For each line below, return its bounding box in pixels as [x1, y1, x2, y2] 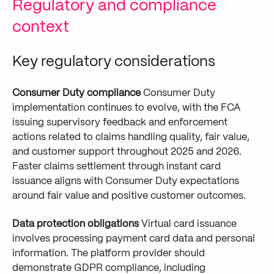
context [12, 20, 69, 35]
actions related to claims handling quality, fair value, [12, 132, 250, 142]
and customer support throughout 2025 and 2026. [12, 147, 242, 157]
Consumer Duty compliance [12, 88, 141, 98]
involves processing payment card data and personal [12, 234, 255, 244]
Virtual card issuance [139, 220, 237, 229]
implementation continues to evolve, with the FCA [12, 103, 240, 113]
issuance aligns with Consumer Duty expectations [12, 176, 239, 186]
